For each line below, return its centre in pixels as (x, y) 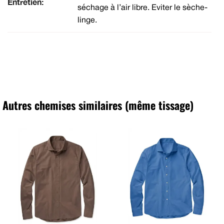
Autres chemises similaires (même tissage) (98, 105)
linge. (87, 20)
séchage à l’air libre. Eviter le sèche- (142, 8)
